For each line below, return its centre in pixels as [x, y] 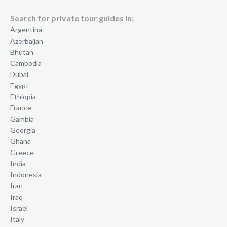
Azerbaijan [27, 41]
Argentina [26, 30]
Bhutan [22, 52]
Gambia [22, 119]
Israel [19, 208]
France [21, 108]
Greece [22, 153]
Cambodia [26, 63]
